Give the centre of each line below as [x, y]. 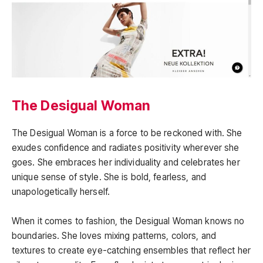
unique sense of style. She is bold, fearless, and [109, 177]
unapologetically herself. [61, 191]
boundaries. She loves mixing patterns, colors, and [114, 235]
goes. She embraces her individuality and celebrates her [126, 162]
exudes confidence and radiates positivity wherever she [126, 147]
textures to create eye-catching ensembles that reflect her [131, 250]
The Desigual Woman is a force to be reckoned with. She [127, 133]
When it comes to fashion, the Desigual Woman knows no [128, 221]
